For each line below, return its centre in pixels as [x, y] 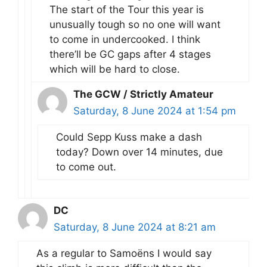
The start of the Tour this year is [127, 9]
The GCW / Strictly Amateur [143, 94]
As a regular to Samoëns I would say [124, 253]
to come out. [86, 167]
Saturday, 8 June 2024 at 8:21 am [135, 227]
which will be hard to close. [115, 69]
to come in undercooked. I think [125, 39]
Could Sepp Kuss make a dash [129, 137]
